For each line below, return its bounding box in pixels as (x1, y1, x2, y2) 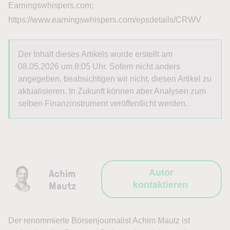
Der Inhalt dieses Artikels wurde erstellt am (18, 49, 172, 59)
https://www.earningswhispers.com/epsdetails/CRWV (8, 15, 201, 24)
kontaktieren (132, 179, 188, 190)
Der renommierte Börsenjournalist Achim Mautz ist (8, 216, 190, 225)
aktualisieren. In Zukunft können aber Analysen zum (18, 86, 206, 95)
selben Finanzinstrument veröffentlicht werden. (18, 99, 187, 108)
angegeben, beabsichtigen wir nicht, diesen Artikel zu (18, 74, 212, 83)
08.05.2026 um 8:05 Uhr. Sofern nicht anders (18, 62, 180, 71)
